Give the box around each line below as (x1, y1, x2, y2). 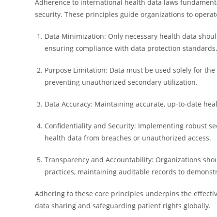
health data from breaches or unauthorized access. (45, 133, 211, 142)
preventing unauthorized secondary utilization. (45, 77, 198, 87)
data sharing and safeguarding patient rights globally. (35, 201, 211, 210)
